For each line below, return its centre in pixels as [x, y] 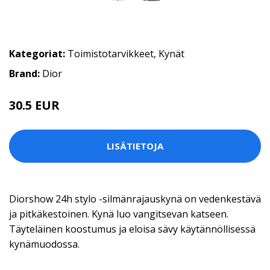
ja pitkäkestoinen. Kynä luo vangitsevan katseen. [119, 214]
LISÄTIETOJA [135, 146]
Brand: [26, 73]
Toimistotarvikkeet [111, 53]
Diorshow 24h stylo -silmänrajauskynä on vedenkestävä [135, 199]
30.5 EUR [34, 105]
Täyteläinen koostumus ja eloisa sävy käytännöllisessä [132, 229]
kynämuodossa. [44, 244]
